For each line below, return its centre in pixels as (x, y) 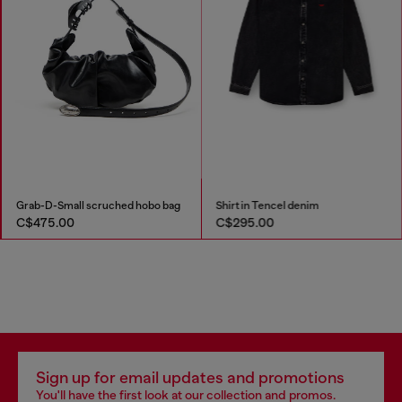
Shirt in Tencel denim (267, 206)
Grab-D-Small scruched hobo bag (97, 206)
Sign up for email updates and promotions (190, 378)
